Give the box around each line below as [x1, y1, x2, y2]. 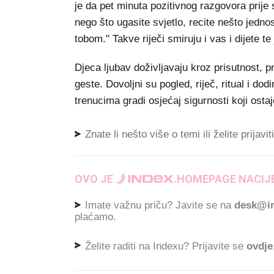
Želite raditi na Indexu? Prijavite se [82, 240, 246, 252]
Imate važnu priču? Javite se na [82, 199, 234, 211]
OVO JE [75, 172, 116, 185]
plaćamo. [75, 210, 116, 223]
